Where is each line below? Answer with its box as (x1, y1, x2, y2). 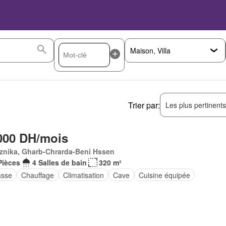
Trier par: (128, 99, 160, 111)
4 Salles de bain (32, 157, 87, 167)
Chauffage (21, 169, 54, 180)
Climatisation (63, 169, 104, 180)
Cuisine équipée (138, 169, 190, 180)
